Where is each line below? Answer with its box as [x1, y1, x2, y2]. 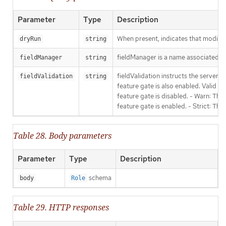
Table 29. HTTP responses [13, 202, 109, 213]
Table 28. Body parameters [13, 130, 111, 142]
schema [87, 174, 111, 183]
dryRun [20, 35, 41, 42]
